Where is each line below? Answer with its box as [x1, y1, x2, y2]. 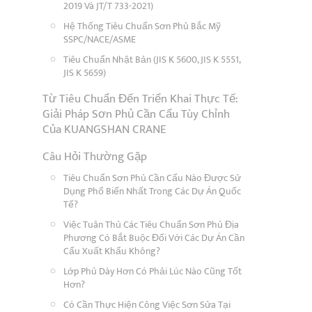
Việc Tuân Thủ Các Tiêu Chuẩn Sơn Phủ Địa [63, 217, 239, 233]
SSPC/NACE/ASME [63, 31, 136, 47]
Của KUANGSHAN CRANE [42, 120, 166, 139]
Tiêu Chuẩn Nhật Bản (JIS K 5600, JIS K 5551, [63, 52, 240, 68]
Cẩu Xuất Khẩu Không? [63, 243, 160, 259]
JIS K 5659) [63, 65, 106, 81]
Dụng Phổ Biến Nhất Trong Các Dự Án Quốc [63, 183, 241, 199]
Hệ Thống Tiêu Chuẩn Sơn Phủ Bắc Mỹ [63, 18, 221, 34]
